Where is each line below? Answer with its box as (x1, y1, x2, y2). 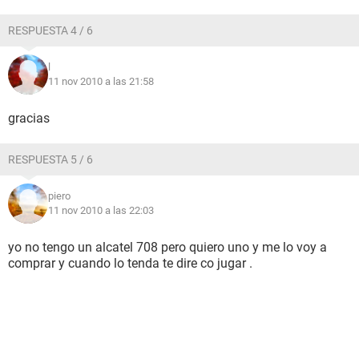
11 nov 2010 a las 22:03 (48, 204, 154, 216)
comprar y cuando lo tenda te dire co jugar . (8, 256, 252, 271)
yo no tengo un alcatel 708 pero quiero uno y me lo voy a (8, 240, 327, 255)
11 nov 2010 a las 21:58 (48, 75, 154, 87)
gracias (8, 111, 50, 126)
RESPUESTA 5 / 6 (8, 153, 93, 166)
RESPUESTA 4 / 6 (8, 24, 93, 37)
